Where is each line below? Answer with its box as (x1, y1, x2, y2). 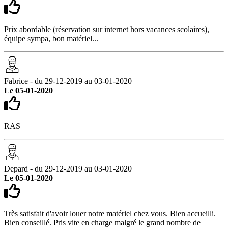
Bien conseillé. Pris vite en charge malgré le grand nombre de (4, 218, 201, 227)
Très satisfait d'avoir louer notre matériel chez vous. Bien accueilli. (4, 209, 216, 218)
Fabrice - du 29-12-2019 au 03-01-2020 (4, 76, 132, 85)
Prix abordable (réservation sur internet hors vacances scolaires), (4, 24, 209, 34)
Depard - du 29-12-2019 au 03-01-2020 (4, 164, 132, 173)
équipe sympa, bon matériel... (4, 34, 98, 43)
